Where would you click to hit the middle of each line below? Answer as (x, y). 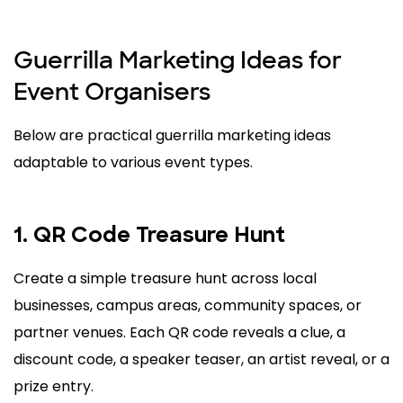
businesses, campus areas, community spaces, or (188, 306)
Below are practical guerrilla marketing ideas (172, 136)
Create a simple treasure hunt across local (165, 279)
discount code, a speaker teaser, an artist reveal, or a (201, 360)
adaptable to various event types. (133, 163)
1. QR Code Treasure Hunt (149, 237)
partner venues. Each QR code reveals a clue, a (179, 333)
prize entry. (54, 387)
